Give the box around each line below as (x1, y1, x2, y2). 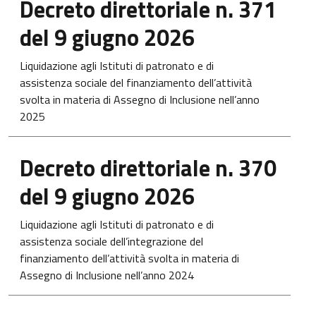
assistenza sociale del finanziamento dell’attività (20, 74, 252, 91)
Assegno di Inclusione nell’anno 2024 (20, 267, 194, 284)
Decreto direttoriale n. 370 (20, 151, 276, 185)
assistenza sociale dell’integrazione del (20, 233, 203, 250)
